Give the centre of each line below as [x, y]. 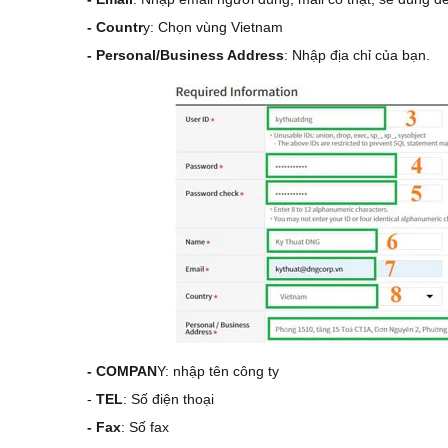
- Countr [115, 27]
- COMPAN [122, 371]
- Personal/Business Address [185, 55]
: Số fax [145, 427]
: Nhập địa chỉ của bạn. [357, 55]
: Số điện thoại [168, 399]
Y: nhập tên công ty [220, 371]
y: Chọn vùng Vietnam [213, 27]
